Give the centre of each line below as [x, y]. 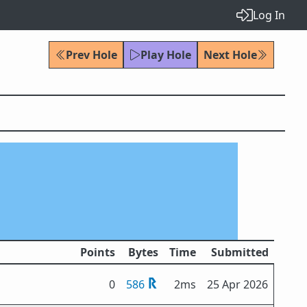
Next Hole [230, 55]
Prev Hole [91, 55]
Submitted [240, 252]
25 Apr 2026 [237, 284]
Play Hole [166, 55]
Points [98, 252]
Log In [269, 15]
